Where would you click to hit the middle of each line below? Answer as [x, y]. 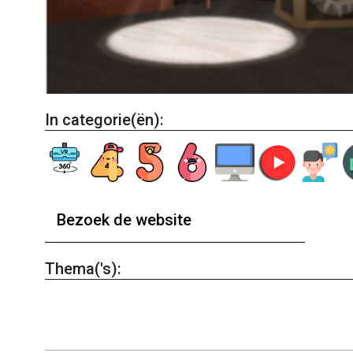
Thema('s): [83, 268]
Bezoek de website [124, 219]
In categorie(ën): [104, 119]
